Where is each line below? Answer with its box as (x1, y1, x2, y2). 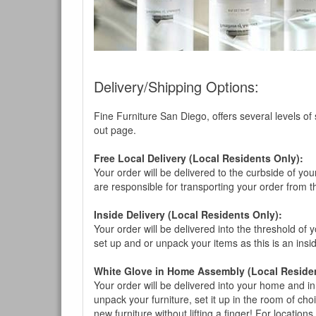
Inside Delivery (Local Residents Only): (94, 207, 282, 222)
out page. (94, 123, 136, 138)
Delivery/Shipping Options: (94, 76, 259, 97)
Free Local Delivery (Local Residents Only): (94, 151, 303, 166)
